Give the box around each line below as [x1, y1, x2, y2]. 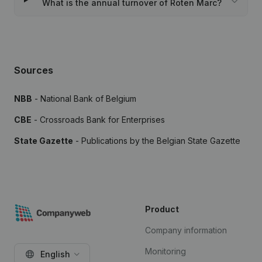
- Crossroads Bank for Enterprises [32, 115, 165, 125]
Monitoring [145, 246, 186, 256]
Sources [14, 64, 53, 76]
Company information [145, 225, 227, 235]
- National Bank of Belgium [32, 94, 136, 104]
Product [145, 204, 179, 214]
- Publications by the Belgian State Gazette [73, 136, 240, 146]
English [40, 249, 70, 259]
